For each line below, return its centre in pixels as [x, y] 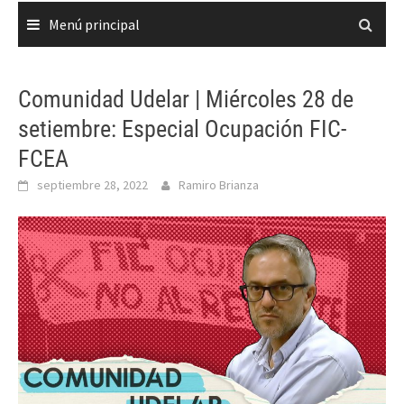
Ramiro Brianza [219, 185]
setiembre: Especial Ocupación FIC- [182, 129]
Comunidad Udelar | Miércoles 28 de [186, 99]
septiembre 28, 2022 [92, 185]
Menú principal [94, 24]
